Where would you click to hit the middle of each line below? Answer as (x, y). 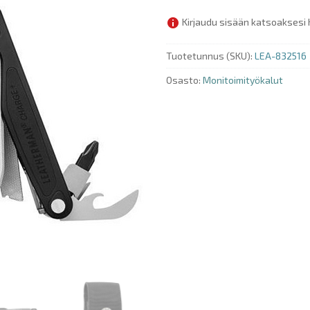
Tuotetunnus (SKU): (210, 56)
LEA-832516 (281, 56)
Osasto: (184, 80)
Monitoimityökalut (243, 80)
